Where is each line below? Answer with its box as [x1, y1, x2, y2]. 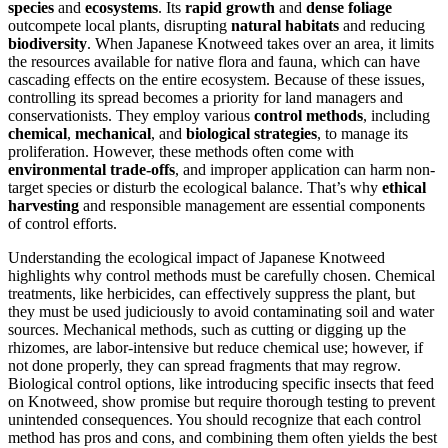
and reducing [339, 16, 425, 34]
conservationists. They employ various [8, 106, 254, 124]
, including [363, 106, 430, 124]
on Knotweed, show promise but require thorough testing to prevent [8, 392, 435, 410]
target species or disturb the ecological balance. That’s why [8, 178, 382, 196]
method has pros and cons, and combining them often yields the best [8, 428, 437, 446]
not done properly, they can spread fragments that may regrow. [8, 356, 401, 374]
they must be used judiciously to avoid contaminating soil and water [8, 302, 434, 320]
